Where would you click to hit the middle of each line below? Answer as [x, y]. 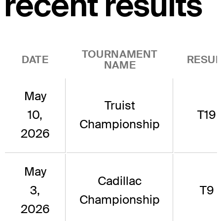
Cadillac [120, 181]
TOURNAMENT [120, 54]
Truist [120, 106]
